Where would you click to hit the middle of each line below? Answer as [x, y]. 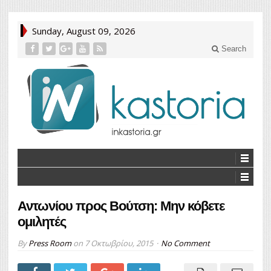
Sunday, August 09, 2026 [84, 31]
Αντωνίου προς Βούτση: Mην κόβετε [121, 206]
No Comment [185, 243]
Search [233, 49]
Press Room [50, 243]
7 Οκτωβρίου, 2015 [119, 243]
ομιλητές [42, 221]
